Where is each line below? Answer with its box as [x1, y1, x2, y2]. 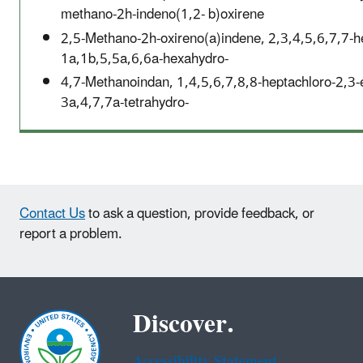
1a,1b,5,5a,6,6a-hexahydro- [61, 44, 228, 74]
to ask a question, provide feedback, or [85, 199, 314, 228]
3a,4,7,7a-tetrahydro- [61, 88, 189, 117]
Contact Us [19, 199, 85, 228]
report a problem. [19, 219, 122, 249]
